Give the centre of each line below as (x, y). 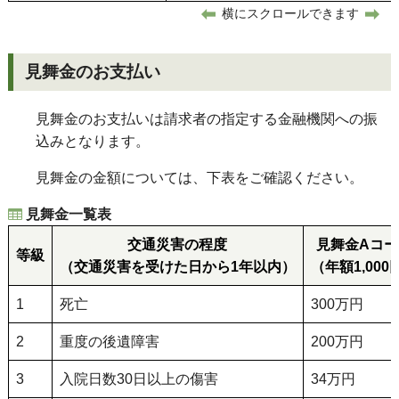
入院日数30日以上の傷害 (138, 379)
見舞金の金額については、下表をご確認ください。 (199, 178)
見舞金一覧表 (68, 214)
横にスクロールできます (291, 13)
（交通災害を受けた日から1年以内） (177, 267)
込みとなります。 (93, 141)
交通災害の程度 (178, 244)
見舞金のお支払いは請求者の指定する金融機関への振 (207, 119)
